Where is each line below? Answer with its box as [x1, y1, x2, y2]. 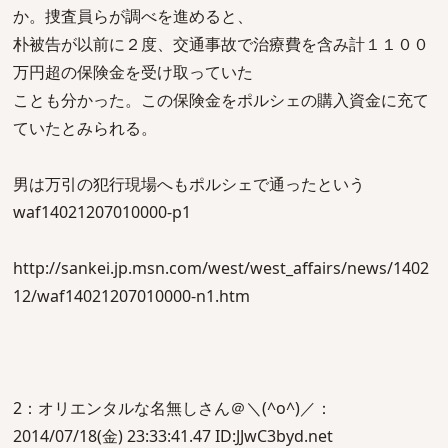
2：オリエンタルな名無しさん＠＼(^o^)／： [13, 397, 332, 419]
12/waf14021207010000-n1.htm [13, 285, 250, 307]
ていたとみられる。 [13, 117, 157, 139]
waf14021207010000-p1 [13, 201, 191, 223]
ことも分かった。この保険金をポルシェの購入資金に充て [13, 89, 429, 111]
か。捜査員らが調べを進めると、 [13, 5, 253, 27]
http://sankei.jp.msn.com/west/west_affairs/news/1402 [13, 257, 429, 279]
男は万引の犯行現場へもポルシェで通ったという [13, 173, 365, 195]
